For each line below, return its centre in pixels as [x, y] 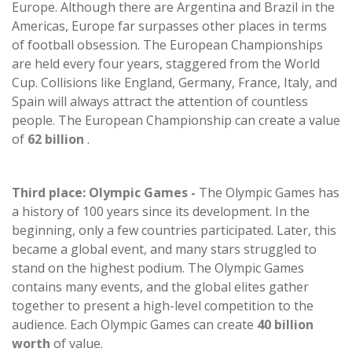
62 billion [56, 139]
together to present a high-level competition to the [163, 306]
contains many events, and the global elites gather [160, 287]
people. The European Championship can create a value [176, 121]
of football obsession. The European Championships [167, 45]
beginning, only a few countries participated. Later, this [174, 231]
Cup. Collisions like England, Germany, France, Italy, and [174, 83]
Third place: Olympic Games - [105, 193]
